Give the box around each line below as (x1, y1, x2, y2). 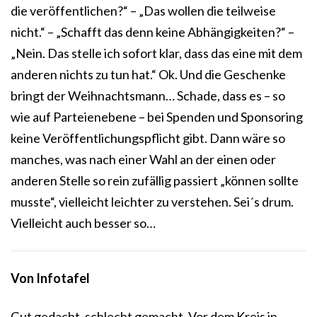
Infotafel (36, 270, 90, 287)
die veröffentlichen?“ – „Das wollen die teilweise (11, 3, 276, 19)
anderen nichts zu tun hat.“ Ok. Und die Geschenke (11, 67, 286, 83)
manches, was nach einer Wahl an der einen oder (11, 151, 276, 168)
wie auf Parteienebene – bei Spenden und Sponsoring (11, 109, 303, 125)
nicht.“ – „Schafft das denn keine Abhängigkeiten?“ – (11, 24, 294, 40)
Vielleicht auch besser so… (11, 215, 156, 231)
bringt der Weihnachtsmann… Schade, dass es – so (11, 88, 285, 104)
